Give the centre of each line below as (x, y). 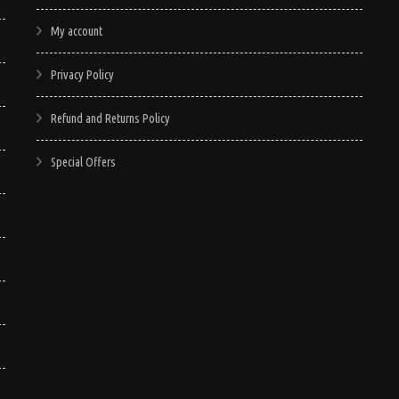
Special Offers (83, 162)
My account (76, 31)
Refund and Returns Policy (110, 118)
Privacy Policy (82, 74)
